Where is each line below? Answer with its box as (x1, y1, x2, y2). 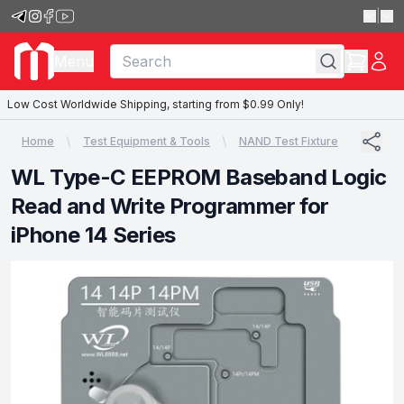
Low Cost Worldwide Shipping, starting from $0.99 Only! (7, 97, 304, 111)
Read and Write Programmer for (11, 193, 329, 219)
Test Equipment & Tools (83, 134, 210, 148)
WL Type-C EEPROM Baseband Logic (11, 164, 387, 190)
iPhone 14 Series (11, 222, 176, 248)
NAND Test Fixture (239, 134, 338, 148)
